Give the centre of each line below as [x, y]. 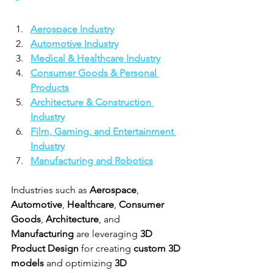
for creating [106, 248]
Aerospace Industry [72, 29]
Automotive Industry [74, 43]
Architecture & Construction [92, 102]
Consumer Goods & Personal [95, 73]
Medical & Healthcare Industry [95, 58]
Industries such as [50, 190]
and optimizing [79, 263]
